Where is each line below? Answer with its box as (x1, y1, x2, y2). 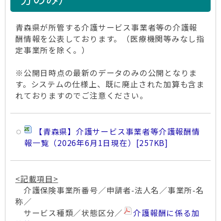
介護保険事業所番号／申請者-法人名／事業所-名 (15, 184, 204, 196)
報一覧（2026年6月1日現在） (24, 137, 136, 148)
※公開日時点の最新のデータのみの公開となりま (15, 67, 198, 78)
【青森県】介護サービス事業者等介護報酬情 (35, 126, 200, 137)
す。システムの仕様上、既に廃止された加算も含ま (15, 78, 205, 90)
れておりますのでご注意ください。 (15, 90, 148, 101)
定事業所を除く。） (15, 44, 90, 56)
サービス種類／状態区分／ (15, 207, 123, 219)
